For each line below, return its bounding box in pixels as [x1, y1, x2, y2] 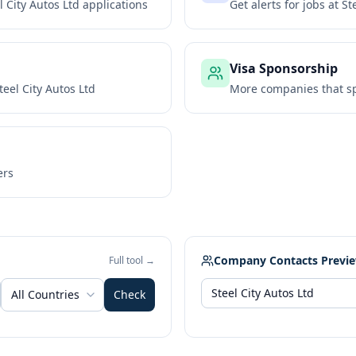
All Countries [11, 287, 79, 302]
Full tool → [109, 253, 155, 267]
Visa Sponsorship [230, 60, 338, 77]
